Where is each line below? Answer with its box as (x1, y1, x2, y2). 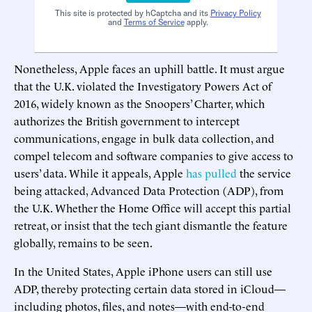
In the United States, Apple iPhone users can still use (14, 263, 272, 279)
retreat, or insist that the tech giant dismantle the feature (14, 217, 288, 233)
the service (237, 164, 291, 180)
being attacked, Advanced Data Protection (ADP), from (14, 182, 283, 198)
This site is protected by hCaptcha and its (54, 7, 210, 18)
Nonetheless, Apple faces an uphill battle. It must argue (14, 60, 285, 76)
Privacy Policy (210, 7, 261, 18)
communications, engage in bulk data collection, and (14, 130, 274, 146)
